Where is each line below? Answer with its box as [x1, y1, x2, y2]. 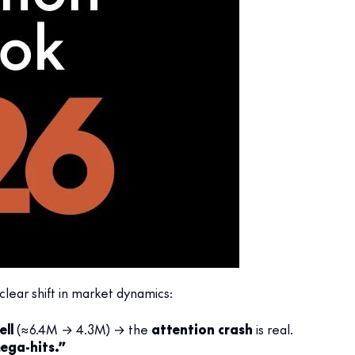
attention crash [151, 319, 253, 338]
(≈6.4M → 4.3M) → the [13, 319, 151, 338]
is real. [253, 319, 293, 338]
